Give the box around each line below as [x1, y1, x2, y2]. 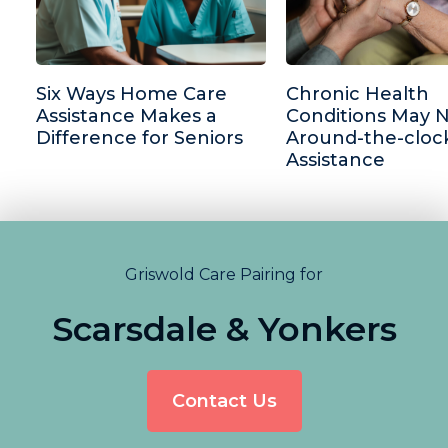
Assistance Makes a [36, 105, 217, 128]
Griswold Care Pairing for [125, 265, 323, 285]
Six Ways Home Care [36, 83, 227, 106]
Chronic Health [286, 83, 429, 106]
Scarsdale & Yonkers [51, 308, 397, 351]
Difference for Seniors [36, 127, 243, 150]
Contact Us [171, 390, 277, 413]
